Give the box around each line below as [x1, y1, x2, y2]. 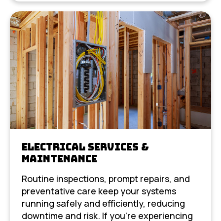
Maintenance [22, 152, 97, 165]
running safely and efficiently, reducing [22, 197, 185, 209]
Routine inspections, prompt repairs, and [22, 172, 190, 184]
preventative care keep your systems [22, 184, 176, 197]
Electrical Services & [22, 140, 149, 153]
